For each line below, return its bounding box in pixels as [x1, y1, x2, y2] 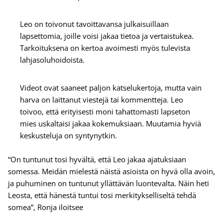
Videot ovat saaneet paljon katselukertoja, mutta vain [20, 83, 202, 93]
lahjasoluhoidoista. [20, 55, 87, 65]
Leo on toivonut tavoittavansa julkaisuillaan [20, 19, 169, 29]
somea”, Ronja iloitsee [8, 202, 83, 213]
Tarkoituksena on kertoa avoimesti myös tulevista [20, 43, 190, 53]
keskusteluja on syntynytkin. [20, 130, 121, 141]
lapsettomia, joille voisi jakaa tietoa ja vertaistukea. [20, 31, 194, 41]
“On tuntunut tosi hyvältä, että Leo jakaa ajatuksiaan [8, 154, 186, 165]
